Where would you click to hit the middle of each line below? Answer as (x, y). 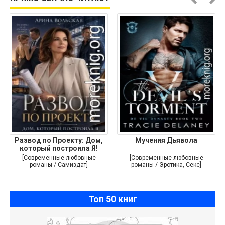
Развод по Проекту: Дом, (59, 140)
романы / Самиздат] (59, 164)
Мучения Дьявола (166, 140)
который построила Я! (59, 148)
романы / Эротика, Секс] (166, 164)
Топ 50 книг (113, 199)
